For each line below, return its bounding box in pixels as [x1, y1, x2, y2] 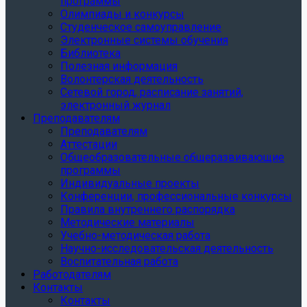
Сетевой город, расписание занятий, [60, 86, 243, 99]
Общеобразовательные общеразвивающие [60, 151, 284, 164]
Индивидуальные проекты [60, 177, 199, 190]
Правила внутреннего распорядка [60, 203, 235, 216]
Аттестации [60, 138, 117, 151]
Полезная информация [60, 60, 177, 73]
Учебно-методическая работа [60, 229, 210, 242]
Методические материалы [60, 216, 195, 229]
